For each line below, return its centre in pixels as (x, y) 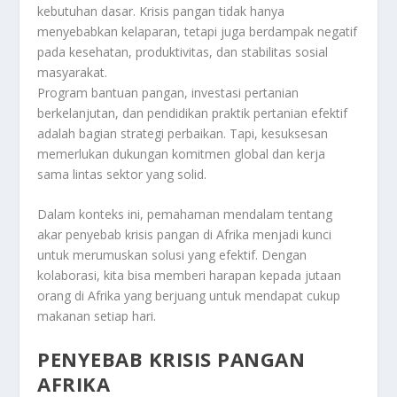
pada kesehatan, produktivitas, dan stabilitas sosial (183, 52)
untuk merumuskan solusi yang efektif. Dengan (172, 255)
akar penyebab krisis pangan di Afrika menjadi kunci (185, 235)
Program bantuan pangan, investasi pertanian (168, 93)
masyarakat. (73, 73)
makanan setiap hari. (97, 316)
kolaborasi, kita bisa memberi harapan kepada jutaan (190, 276)
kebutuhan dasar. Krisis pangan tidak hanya (161, 12)
